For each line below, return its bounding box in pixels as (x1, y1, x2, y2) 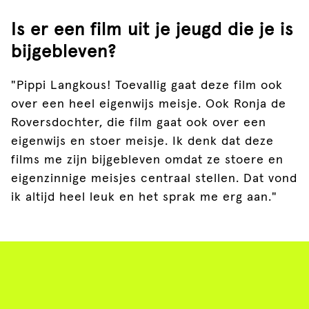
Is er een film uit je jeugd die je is (11, 21, 293, 39)
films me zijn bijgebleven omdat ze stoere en (11, 154, 283, 166)
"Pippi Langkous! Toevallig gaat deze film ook (11, 79, 283, 92)
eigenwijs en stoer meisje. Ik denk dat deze (11, 135, 274, 148)
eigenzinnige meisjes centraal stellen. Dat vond (11, 172, 297, 185)
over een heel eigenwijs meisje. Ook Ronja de (11, 98, 286, 110)
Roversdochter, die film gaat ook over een (11, 117, 266, 129)
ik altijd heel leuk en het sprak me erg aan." (11, 191, 277, 203)
